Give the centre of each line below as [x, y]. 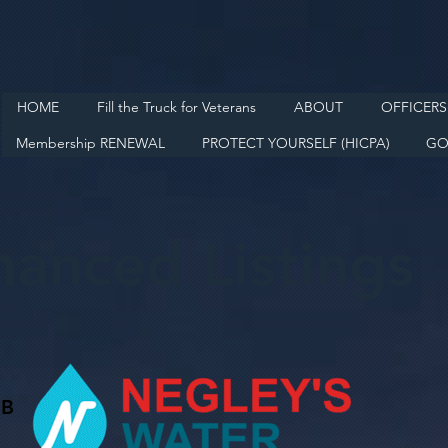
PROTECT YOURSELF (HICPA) [295, 143]
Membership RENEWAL [91, 143]
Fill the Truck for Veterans [176, 107]
